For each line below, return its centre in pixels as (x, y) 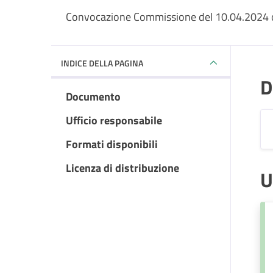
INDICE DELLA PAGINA (102, 63)
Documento (93, 97)
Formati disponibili (112, 144)
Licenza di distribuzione (122, 168)
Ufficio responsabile (114, 120)
